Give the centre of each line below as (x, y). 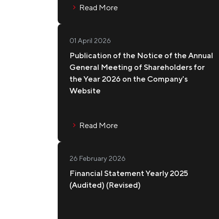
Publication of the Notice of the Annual (141, 55)
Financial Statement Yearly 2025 (129, 173)
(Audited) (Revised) (105, 185)
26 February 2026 (98, 158)
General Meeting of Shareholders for (137, 67)
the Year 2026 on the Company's (129, 79)
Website (85, 91)
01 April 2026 (90, 41)
